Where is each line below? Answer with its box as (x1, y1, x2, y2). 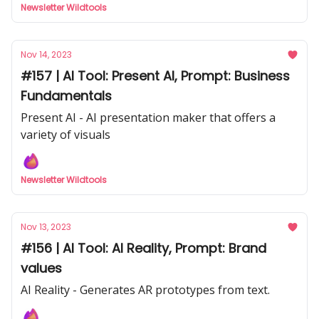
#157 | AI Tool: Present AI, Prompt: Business (21, 67, 290, 85)
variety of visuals (21, 127, 110, 142)
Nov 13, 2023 (21, 221, 71, 233)
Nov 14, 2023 (21, 48, 72, 61)
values (21, 259, 62, 277)
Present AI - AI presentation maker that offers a (21, 110, 276, 125)
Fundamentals (21, 87, 112, 105)
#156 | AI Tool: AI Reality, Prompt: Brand (21, 239, 266, 257)
